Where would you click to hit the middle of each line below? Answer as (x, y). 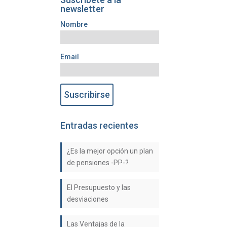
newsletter (83, 9)
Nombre (74, 24)
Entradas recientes (100, 125)
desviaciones (88, 199)
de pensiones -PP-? (98, 163)
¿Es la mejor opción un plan (110, 151)
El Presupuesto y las (99, 187)
